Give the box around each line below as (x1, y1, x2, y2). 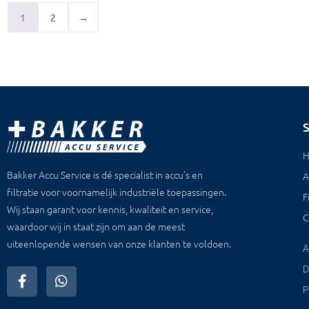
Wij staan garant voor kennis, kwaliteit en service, (7, 201, 213, 216)
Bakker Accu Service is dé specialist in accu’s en (7, 167, 203, 181)
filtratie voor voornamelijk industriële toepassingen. (7, 184, 226, 199)
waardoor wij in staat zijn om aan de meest (7, 219, 185, 233)
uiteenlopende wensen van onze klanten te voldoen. (7, 236, 231, 250)
